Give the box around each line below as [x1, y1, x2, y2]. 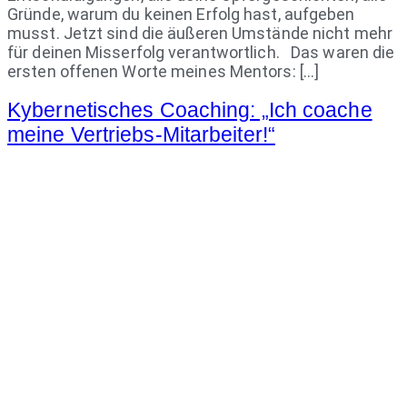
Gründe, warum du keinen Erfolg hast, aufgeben [7, 4, 355, 24]
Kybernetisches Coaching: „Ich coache [7, 97, 372, 122]
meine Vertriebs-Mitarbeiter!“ [7, 122, 275, 146]
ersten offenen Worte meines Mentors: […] [7, 61, 320, 81]
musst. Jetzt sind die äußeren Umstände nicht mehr [7, 23, 392, 43]
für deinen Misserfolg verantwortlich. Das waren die [7, 42, 395, 62]
